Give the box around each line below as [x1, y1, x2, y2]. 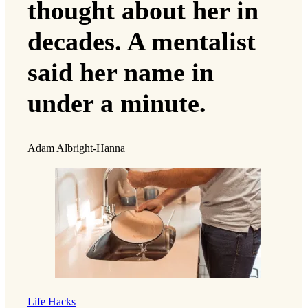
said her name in [27, 57, 214, 87]
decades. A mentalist [27, 26, 256, 56]
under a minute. [27, 88, 206, 118]
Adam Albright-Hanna [27, 142, 125, 155]
